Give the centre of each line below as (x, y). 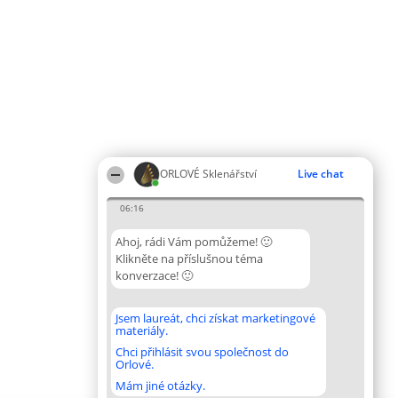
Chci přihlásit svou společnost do (202, 352)
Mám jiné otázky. (160, 386)
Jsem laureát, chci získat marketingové (215, 318)
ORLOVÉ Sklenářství (208, 174)
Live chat (321, 174)
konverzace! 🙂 (154, 275)
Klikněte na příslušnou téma (189, 259)
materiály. (142, 330)
